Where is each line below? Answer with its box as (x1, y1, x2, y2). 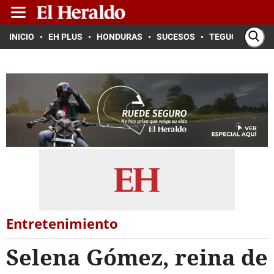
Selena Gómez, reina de (6, 242, 268, 272)
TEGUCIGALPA (209, 32, 266, 42)
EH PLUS (48, 32, 83, 42)
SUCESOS (157, 32, 195, 42)
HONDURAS (97, 32, 143, 42)
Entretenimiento (6, 214, 118, 232)
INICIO (9, 32, 34, 42)
